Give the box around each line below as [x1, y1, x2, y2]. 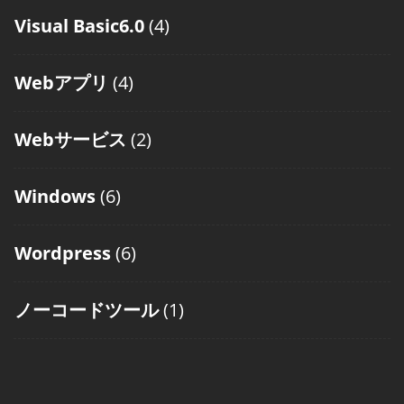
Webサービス [14, 127, 126, 152]
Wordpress [14, 241, 111, 266]
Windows [14, 184, 96, 209]
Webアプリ [14, 70, 108, 96]
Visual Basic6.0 [14, 14, 144, 39]
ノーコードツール [14, 298, 159, 323]
